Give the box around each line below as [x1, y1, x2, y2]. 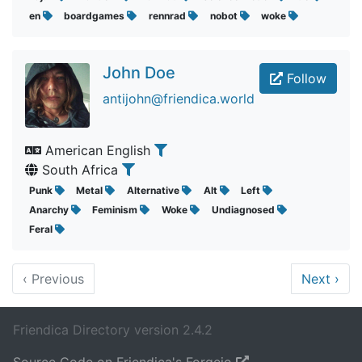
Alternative [126, 184, 182, 196]
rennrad [148, 10, 188, 22]
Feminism [92, 204, 141, 216]
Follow [283, 70, 326, 86]
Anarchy [28, 204, 71, 216]
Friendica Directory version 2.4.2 [13, 322, 213, 338]
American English [41, 142, 154, 158]
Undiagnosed [211, 204, 277, 216]
